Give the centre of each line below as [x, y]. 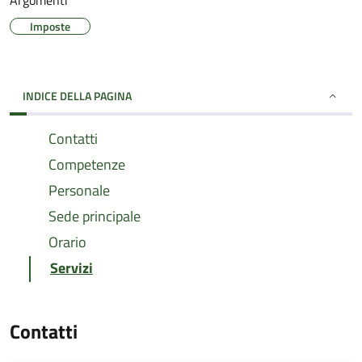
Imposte [50, 26]
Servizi [72, 268]
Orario [67, 242]
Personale [79, 190]
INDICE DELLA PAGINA [77, 96]
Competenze [87, 164]
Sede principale [95, 216]
